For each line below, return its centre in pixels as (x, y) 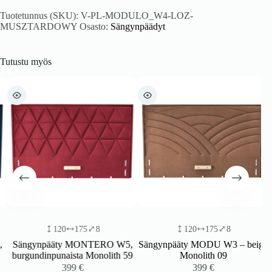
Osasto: (95, 27)
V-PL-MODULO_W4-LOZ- (137, 16)
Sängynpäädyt (138, 27)
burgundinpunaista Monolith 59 (66, 256)
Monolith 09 (196, 256)
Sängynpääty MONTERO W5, (65, 245)
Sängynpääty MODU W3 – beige (196, 245)
